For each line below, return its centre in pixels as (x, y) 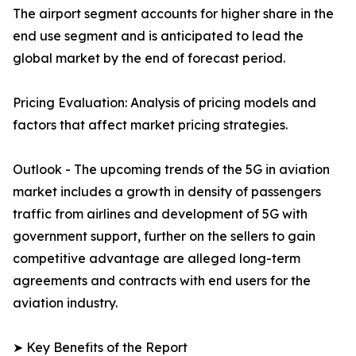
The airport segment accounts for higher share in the (173, 14)
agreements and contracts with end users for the (162, 281)
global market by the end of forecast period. (149, 58)
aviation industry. (65, 303)
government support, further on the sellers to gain (164, 236)
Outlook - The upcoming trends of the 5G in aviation (171, 170)
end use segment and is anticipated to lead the (158, 36)
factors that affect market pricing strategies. (150, 125)
